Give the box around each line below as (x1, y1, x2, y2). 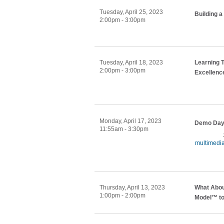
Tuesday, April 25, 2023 (99, 8, 163, 15)
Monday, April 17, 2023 (99, 117, 161, 124)
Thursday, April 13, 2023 (99, 184, 165, 191)
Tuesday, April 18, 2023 (99, 59, 163, 66)
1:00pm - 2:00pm (99, 192, 145, 199)
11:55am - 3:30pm (99, 125, 148, 132)
